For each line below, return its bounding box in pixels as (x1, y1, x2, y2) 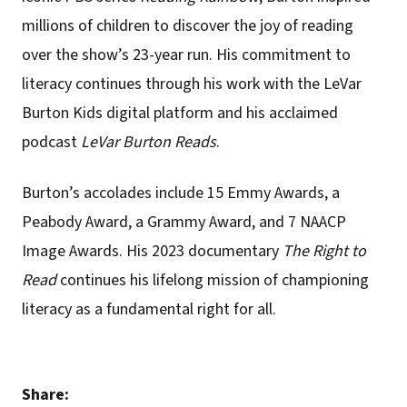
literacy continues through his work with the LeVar (22, 73, 362, 96)
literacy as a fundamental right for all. (22, 298, 276, 322)
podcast (22, 131, 81, 154)
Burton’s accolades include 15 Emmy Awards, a (22, 182, 340, 205)
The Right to (283, 240, 366, 263)
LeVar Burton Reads (81, 131, 216, 154)
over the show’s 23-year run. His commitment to (22, 44, 351, 67)
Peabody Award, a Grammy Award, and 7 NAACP (22, 211, 346, 234)
